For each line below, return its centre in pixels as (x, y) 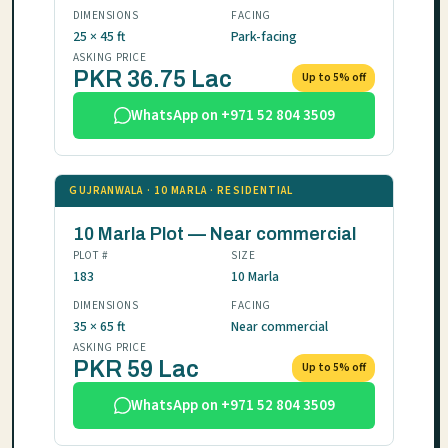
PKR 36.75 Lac (152, 79)
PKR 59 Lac (135, 369)
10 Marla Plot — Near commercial (214, 233)
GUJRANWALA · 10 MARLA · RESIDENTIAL (181, 191)
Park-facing (264, 36)
